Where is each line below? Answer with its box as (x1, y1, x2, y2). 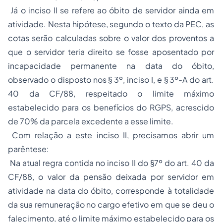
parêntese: (8, 144, 49, 155)
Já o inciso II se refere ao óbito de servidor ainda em (8, 5, 214, 16)
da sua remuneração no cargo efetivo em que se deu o (8, 199, 214, 210)
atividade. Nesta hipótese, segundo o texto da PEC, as (8, 19, 214, 30)
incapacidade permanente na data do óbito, (8, 60, 214, 71)
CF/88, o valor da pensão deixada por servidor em (8, 171, 214, 182)
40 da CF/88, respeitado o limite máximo (8, 88, 214, 99)
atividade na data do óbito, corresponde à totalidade (8, 185, 214, 196)
